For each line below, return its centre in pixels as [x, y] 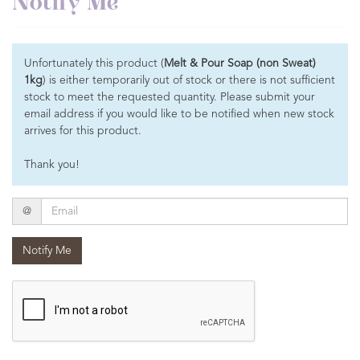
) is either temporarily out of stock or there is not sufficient [189, 80]
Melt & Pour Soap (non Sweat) [240, 63]
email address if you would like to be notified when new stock [179, 114]
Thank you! [52, 165]
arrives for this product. [83, 131]
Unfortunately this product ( [94, 63]
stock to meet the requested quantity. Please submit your [170, 97]
